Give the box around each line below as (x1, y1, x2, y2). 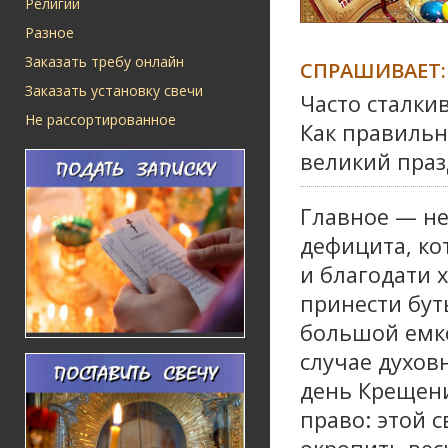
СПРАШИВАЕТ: (300, 55, 446, 84)
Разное (25, 23, 74, 42)
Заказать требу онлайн (25, 52, 184, 71)
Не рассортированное (25, 110, 176, 129)
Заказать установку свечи (25, 81, 203, 100)
